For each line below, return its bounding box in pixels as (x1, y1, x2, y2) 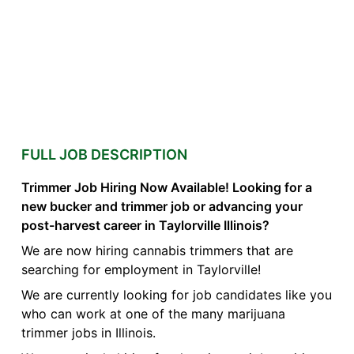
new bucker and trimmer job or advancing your (21, 198, 303, 215)
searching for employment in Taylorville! (21, 262, 261, 278)
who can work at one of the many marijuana (21, 306, 285, 322)
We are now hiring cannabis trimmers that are (21, 243, 293, 259)
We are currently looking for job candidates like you (21, 287, 332, 303)
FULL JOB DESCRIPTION (21, 146, 187, 164)
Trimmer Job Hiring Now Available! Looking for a (21, 179, 312, 196)
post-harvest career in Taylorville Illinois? (21, 217, 269, 234)
